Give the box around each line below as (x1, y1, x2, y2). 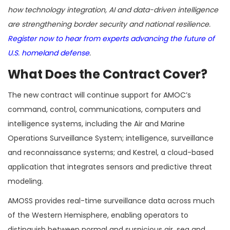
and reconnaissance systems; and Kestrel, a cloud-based (8, 147, 214, 158)
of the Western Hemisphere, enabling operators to (8, 210, 188, 221)
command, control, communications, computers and (8, 104, 201, 115)
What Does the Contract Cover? (8, 66, 207, 83)
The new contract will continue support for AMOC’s (8, 90, 191, 101)
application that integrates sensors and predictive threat (8, 162, 212, 172)
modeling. (8, 176, 43, 187)
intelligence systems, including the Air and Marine (8, 119, 185, 129)
